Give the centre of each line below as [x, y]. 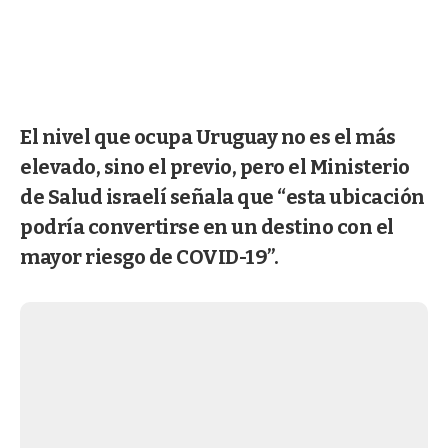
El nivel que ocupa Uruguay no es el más [208, 136]
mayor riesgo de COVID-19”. [149, 256]
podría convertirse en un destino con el [207, 226]
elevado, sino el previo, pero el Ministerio [215, 166]
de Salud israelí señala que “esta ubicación [222, 196]
